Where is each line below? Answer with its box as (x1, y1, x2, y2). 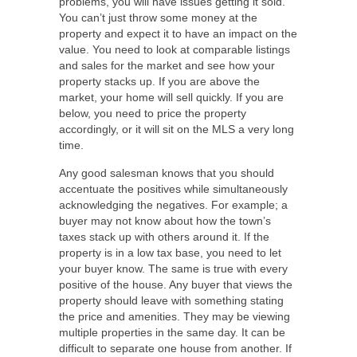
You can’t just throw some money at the (59, 11, 257, 24)
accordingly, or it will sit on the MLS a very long (59, 123, 294, 135)
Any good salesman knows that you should (59, 167, 274, 179)
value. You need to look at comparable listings (59, 43, 290, 56)
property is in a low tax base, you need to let (59, 246, 281, 259)
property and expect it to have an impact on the (59, 27, 297, 40)
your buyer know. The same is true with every (59, 262, 288, 275)
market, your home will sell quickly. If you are (59, 91, 284, 104)
